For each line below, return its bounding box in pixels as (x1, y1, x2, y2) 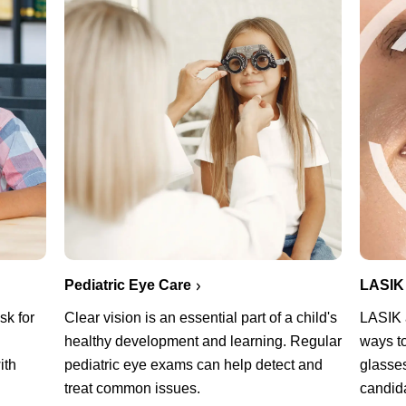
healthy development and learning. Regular (63, 333, 342, 350)
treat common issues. (63, 381, 200, 397)
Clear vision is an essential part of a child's (63, 310, 337, 326)
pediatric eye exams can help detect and (63, 357, 323, 373)
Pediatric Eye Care (63, 277, 191, 294)
